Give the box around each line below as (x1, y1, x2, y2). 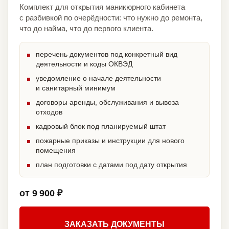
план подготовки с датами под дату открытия (36, 161, 187, 169)
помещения (36, 146, 76, 155)
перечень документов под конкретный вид (36, 50, 177, 59)
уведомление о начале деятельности (36, 74, 161, 83)
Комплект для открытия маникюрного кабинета (19, 3, 185, 12)
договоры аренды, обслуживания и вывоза (36, 98, 179, 107)
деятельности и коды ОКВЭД (36, 60, 132, 68)
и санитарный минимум (36, 84, 116, 93)
